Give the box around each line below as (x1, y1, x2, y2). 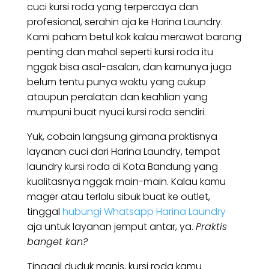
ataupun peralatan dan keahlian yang (26, 90, 208, 104)
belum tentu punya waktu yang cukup (26, 75, 206, 89)
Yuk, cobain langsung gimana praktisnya (26, 130, 217, 144)
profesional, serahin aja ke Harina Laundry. (26, 15, 223, 29)
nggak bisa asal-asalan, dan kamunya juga (26, 60, 232, 74)
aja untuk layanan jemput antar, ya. (26, 220, 196, 234)
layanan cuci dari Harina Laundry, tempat (26, 145, 220, 159)
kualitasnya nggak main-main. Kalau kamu (26, 175, 226, 189)
